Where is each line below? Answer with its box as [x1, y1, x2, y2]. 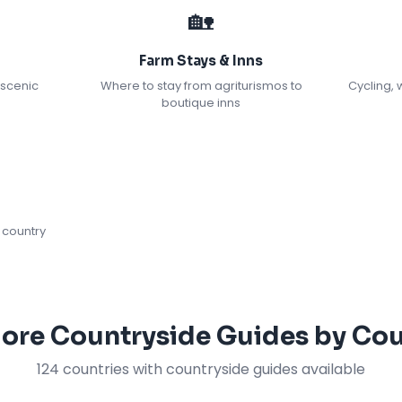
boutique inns [162, 94, 240, 111]
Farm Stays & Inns [139, 52, 263, 69]
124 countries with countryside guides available [37, 359, 365, 380]
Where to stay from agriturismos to [100, 77, 302, 94]
